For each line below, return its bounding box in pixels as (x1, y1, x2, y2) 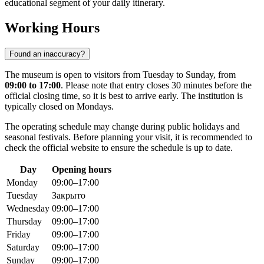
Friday (6, 229, 31, 240)
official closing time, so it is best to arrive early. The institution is (5, 91, 243, 101)
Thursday (6, 216, 42, 227)
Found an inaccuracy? (9, 49, 85, 59)
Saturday (6, 242, 39, 253)
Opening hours (52, 164, 111, 175)
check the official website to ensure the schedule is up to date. (5, 143, 233, 153)
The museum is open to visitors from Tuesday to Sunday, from (5, 70, 236, 80)
